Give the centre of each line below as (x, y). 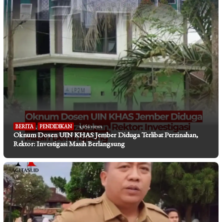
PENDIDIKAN (56, 126)
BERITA (25, 126)
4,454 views (90, 126)
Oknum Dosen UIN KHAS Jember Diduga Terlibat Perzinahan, (106, 135)
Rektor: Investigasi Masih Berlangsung (69, 143)
